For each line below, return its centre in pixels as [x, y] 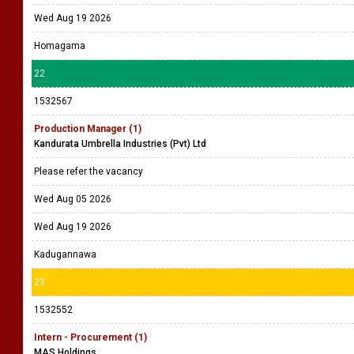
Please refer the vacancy [90, 171]
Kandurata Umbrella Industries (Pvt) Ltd [120, 144]
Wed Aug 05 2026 [73, 199]
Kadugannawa [65, 254]
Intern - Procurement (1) [90, 337]
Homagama [60, 46]
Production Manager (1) [88, 129]
